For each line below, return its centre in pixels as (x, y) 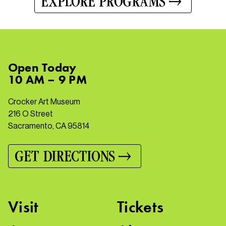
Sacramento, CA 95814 (49, 126)
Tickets (140, 207)
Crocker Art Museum (44, 102)
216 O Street (31, 114)
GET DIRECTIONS (65, 157)
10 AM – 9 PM (47, 80)
